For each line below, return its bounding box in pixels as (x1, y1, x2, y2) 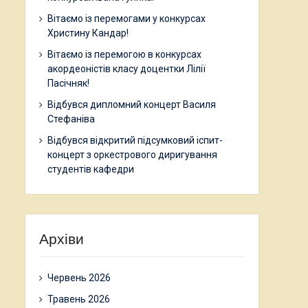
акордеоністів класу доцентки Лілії (47, 63, 206, 74)
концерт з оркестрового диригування (47, 149, 217, 160)
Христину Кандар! (47, 27, 129, 38)
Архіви (39, 231, 84, 247)
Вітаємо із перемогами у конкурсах (47, 13, 206, 24)
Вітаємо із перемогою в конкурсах (47, 49, 201, 60)
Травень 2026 (47, 294, 110, 305)
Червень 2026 (47, 272, 111, 283)
